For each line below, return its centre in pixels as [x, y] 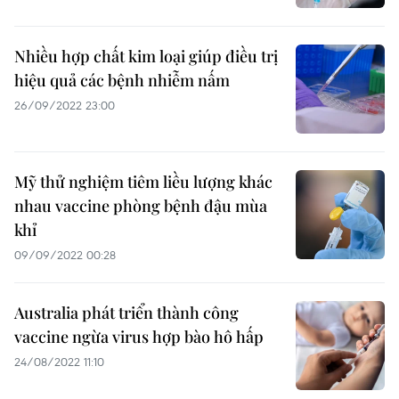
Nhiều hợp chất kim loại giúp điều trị [146, 56]
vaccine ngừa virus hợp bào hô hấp [139, 337]
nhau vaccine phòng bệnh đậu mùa [141, 206]
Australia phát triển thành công [126, 313]
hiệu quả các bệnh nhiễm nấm [122, 80]
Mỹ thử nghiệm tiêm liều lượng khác [143, 182]
